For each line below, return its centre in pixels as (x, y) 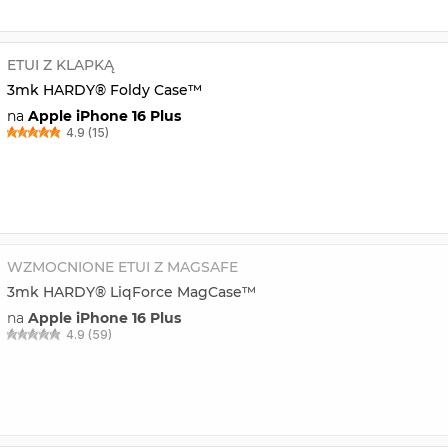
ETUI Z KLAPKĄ (60, 64)
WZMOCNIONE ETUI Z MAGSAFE (122, 266)
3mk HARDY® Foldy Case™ (104, 89)
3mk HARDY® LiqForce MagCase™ (131, 291)
